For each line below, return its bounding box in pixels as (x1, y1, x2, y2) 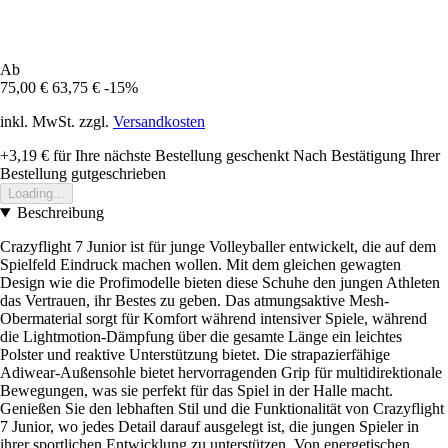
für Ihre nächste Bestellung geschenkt (49, 147, 289, 165)
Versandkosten (113, 113, 205, 131)
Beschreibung (16, 204, 104, 222)
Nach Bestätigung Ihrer (293, 147, 440, 165)
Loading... (8, 186, 65, 202)
